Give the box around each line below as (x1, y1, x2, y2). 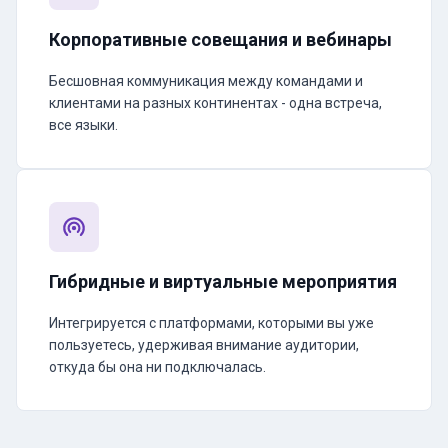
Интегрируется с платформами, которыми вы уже (49, 315, 374, 331)
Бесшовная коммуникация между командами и (49, 73, 363, 89)
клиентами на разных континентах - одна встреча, (49, 95, 382, 111)
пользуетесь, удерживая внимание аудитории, (49, 337, 359, 353)
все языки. (49, 117, 118, 133)
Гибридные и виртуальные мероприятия (49, 271, 397, 292)
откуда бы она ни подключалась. (49, 359, 266, 375)
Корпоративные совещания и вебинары (49, 29, 392, 50)
